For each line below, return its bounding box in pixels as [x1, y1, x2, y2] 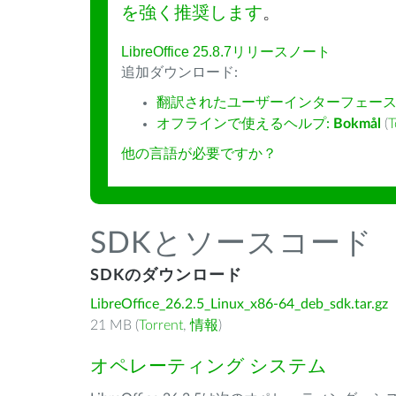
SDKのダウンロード [90, 268, 242, 284]
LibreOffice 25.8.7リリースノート [121, 44, 331, 59]
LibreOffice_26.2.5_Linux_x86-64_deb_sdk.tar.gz [90, 297, 388, 311]
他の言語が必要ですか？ [121, 147, 277, 161]
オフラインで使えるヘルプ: [156, 117, 333, 131]
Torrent [139, 318, 183, 332]
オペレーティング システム [90, 357, 327, 376]
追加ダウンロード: [121, 65, 238, 80]
